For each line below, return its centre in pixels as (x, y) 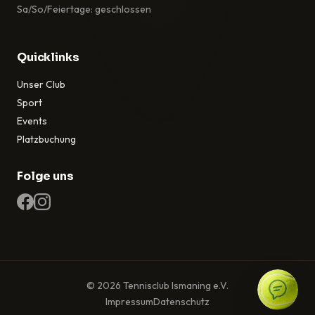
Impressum (129, 301)
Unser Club (41, 84)
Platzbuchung (46, 139)
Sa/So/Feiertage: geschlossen (84, 9)
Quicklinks (48, 57)
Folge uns (45, 176)
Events (32, 121)
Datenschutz (181, 301)
